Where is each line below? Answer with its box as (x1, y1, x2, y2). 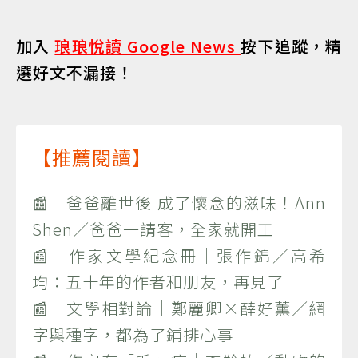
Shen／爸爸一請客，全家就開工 (32, 217, 274, 241)
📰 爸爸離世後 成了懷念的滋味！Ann (32, 190, 326, 214)
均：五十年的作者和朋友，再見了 (32, 269, 284, 293)
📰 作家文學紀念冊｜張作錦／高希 (32, 243, 326, 267)
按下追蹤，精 (241, 34, 343, 58)
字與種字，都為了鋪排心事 (32, 322, 233, 346)
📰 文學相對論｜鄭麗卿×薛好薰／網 (32, 296, 326, 320)
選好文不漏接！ (16, 60, 133, 84)
